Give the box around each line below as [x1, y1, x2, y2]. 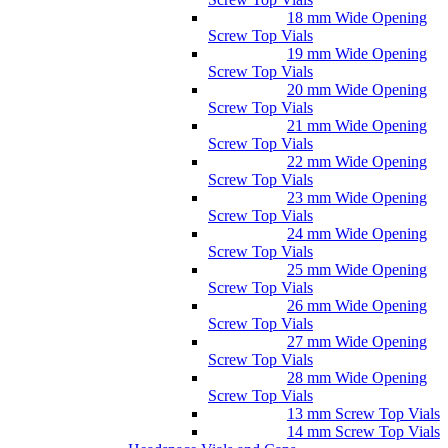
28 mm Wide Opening [286, 369, 427, 387]
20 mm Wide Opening [286, 81, 427, 99]
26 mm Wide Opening [286, 297, 427, 315]
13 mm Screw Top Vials [286, 405, 440, 423]
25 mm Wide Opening [286, 261, 427, 279]
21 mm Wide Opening [286, 117, 427, 135]
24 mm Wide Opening [286, 225, 427, 243]
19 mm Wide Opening [286, 45, 427, 63]
